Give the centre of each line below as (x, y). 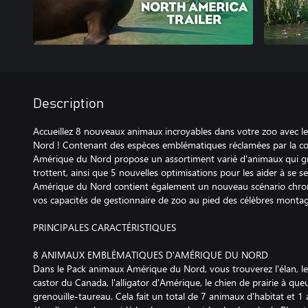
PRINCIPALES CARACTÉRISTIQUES (104, 227)
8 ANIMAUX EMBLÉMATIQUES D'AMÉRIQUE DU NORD (151, 255)
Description (68, 104)
